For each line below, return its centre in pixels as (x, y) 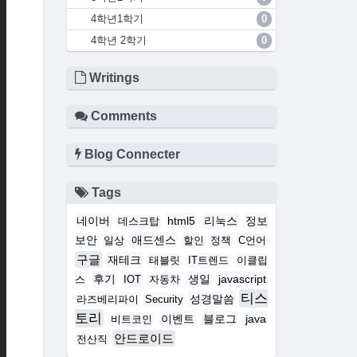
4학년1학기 (117, 19)
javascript (243, 279)
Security (164, 300)
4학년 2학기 (118, 41)
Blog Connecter (130, 155)
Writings (112, 78)
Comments (122, 116)
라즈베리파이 (107, 300)
